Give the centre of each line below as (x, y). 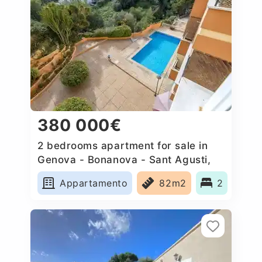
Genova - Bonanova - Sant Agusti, (124, 159)
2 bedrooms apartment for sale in (123, 145)
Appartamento (94, 183)
